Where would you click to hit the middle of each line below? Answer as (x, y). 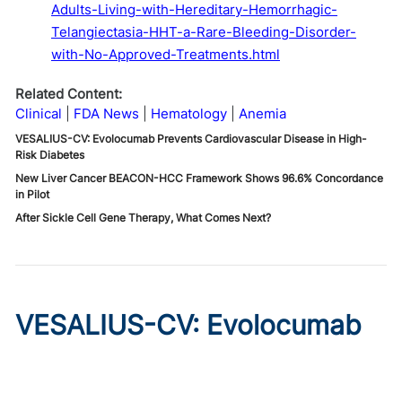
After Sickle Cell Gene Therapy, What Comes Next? (143, 218)
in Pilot (32, 194)
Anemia (262, 114)
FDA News (106, 114)
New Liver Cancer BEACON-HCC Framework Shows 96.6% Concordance (199, 178)
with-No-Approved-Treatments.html (166, 54)
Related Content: (69, 94)
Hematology (189, 114)
